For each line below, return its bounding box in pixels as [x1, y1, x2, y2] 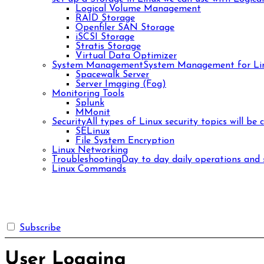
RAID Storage [75, 14, 135, 23]
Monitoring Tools [52, 89, 124, 98]
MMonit [75, 108, 110, 117]
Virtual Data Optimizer [75, 51, 177, 61]
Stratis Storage [75, 42, 141, 51]
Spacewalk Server [75, 70, 149, 80]
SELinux [75, 127, 110, 136]
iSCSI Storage [75, 32, 134, 42]
